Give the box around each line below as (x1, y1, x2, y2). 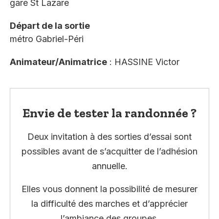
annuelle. (91, 161, 128, 172)
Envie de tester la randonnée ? (22, 105, 197, 121)
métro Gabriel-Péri (10, 34, 84, 44)
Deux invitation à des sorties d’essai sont (27, 131, 192, 142)
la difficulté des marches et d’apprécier (31, 198, 188, 209)
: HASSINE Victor (107, 57, 179, 67)
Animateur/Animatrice (10, 57, 107, 67)
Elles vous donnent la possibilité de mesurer (22, 183, 197, 194)
